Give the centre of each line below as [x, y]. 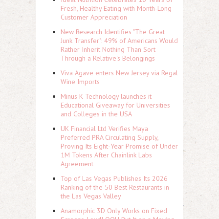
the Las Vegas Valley [91, 196]
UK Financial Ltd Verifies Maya [104, 129]
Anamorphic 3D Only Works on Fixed [114, 211]
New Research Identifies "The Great [113, 32]
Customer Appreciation [94, 17]
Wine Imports [80, 82]
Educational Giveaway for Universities [115, 105]
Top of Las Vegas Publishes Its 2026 [114, 179]
